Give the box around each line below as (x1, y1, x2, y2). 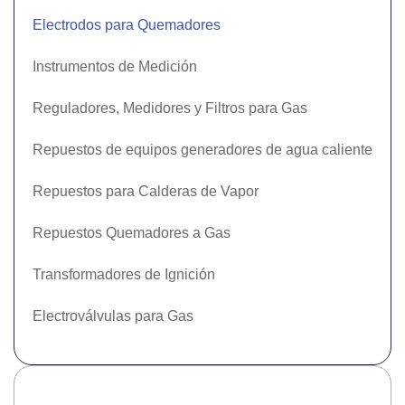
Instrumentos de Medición (33, 59, 197, 74)
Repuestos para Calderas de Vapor (33, 184, 259, 199)
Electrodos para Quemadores (33, 17, 221, 33)
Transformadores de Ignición (33, 267, 215, 282)
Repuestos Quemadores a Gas (33, 225, 231, 240)
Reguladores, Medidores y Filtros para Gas (33, 100, 307, 116)
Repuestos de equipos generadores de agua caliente (33, 142, 372, 157)
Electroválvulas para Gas (33, 308, 193, 324)
